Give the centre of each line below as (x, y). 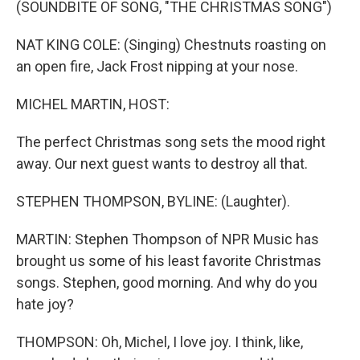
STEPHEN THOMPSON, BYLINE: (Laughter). (153, 201)
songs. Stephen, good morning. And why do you (167, 282)
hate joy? (45, 304)
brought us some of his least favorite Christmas (169, 261)
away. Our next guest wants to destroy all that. (162, 164)
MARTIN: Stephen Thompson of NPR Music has (168, 239)
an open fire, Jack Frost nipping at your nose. (157, 66)
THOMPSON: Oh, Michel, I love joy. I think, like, (160, 342)
